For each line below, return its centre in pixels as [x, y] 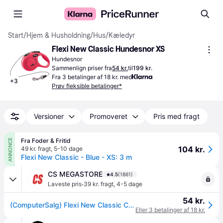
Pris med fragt [176, 116]
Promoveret [109, 116]
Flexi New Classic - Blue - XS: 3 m [76, 157]
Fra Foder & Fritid [46, 141]
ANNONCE [9, 149]
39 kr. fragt [99, 184]
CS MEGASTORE [75, 174]
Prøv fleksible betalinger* [87, 86]
